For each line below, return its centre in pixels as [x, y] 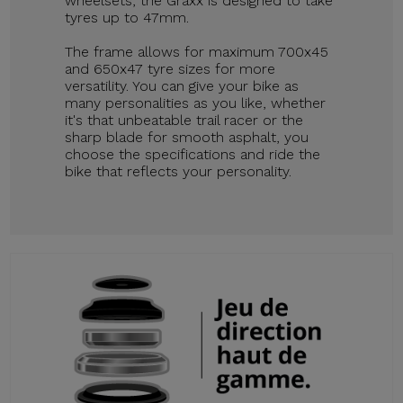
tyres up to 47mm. [127, 17]
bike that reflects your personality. [179, 171]
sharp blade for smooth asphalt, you [187, 137]
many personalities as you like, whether [196, 103]
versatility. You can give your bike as [182, 85]
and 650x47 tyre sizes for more [170, 68]
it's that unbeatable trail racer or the [184, 120]
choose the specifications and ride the [193, 154]
